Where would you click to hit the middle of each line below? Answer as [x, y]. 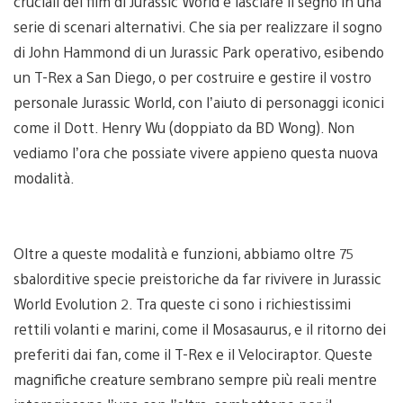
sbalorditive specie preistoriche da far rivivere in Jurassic [197, 278]
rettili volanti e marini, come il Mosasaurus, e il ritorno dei [200, 328]
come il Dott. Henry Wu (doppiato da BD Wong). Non [184, 127]
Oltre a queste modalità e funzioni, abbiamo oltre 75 [184, 253]
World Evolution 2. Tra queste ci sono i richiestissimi [182, 303]
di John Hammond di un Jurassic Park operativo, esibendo [199, 51]
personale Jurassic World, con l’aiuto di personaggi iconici [199, 102]
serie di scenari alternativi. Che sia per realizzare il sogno [198, 26]
